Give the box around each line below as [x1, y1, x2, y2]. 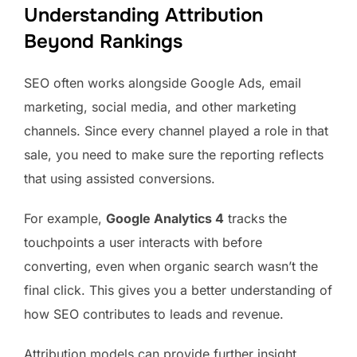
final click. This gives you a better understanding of [24, 281, 332, 298]
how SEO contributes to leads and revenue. [24, 305, 288, 322]
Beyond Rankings [24, 29, 182, 53]
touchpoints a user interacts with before [24, 233, 262, 250]
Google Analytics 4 [106, 210, 224, 226]
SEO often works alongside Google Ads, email [24, 74, 301, 91]
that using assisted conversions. [24, 170, 215, 186]
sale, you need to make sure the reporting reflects [24, 146, 324, 163]
